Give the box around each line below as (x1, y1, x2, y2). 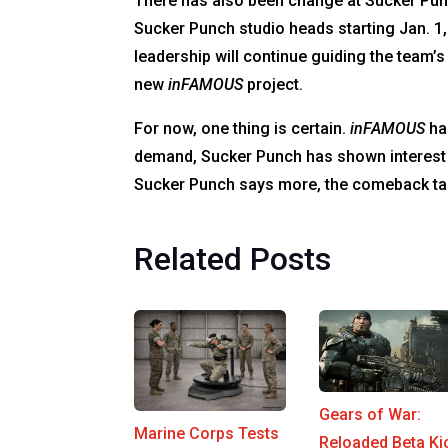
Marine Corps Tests (134, 423, 280, 443)
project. (243, 74, 304, 94)
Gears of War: (319, 405, 422, 425)
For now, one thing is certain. (134, 118, 351, 138)
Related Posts (134, 239, 332, 278)
